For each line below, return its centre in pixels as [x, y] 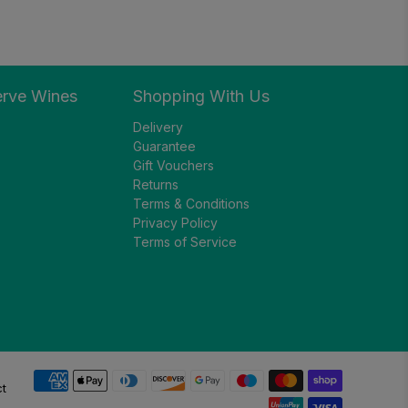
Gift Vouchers [173, 165]
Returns [156, 184]
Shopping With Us [201, 96]
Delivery [158, 127]
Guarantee [164, 146]
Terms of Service [185, 241]
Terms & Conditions [191, 203]
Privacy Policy [175, 222]
